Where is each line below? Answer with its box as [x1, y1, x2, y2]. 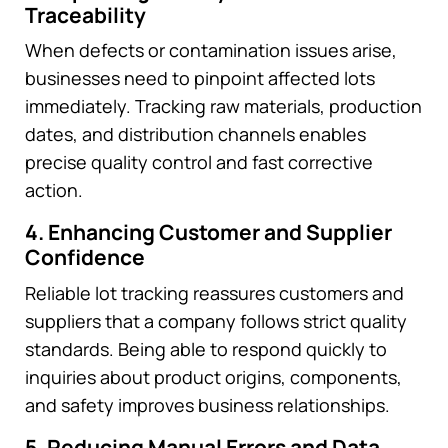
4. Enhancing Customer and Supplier [25, 218, 392, 247]
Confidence [25, 243, 145, 272]
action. [25, 178, 83, 203]
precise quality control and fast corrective [25, 150, 373, 175]
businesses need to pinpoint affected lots [25, 66, 375, 91]
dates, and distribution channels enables [25, 122, 366, 147]
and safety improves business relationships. [25, 392, 390, 417]
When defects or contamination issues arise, [25, 38, 397, 63]
